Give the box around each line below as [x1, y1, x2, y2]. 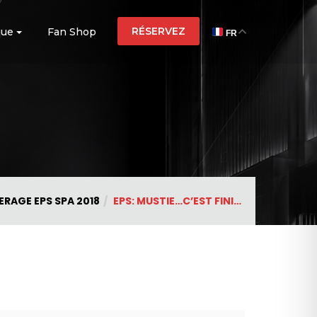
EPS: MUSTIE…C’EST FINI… [113, 194, 241, 208]
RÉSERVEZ [132, 25, 185, 38]
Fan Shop [47, 25, 96, 38]
